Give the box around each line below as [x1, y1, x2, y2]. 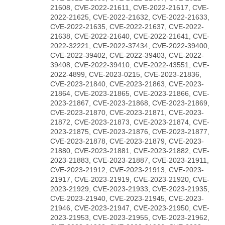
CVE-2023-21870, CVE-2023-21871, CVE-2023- [50, 108, 204, 117]
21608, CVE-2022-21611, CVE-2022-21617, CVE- [50, 3, 209, 12]
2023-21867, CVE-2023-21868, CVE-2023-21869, [50, 98, 209, 107]
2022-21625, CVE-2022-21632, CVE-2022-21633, [50, 13, 209, 21]
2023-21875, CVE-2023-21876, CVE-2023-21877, [50, 127, 209, 136]
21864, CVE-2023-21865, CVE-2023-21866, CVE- [50, 89, 209, 97]
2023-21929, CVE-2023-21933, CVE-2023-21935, [50, 184, 209, 193]
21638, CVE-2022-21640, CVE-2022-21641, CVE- [50, 32, 209, 40]
